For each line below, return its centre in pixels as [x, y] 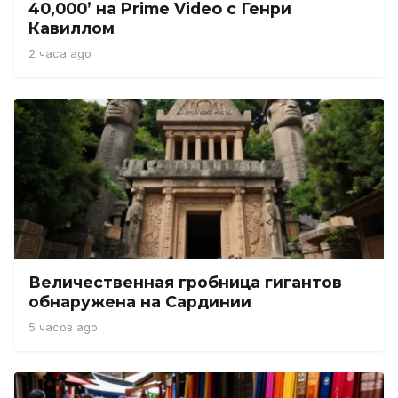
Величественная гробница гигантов [185, 282]
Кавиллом [72, 28]
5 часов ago [63, 327]
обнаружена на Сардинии [140, 302]
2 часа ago [60, 54]
